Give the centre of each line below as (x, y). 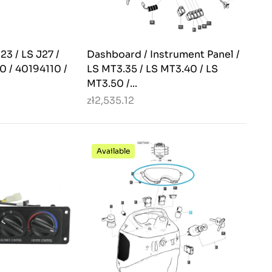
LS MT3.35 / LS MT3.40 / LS (152, 69)
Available (113, 151)
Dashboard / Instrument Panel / (163, 55)
